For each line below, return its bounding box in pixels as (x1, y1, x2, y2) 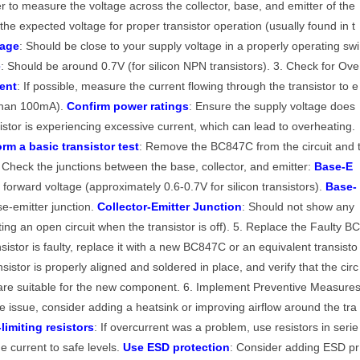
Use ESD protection (123, 341, 231, 354)
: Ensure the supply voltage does (189, 100, 356, 113)
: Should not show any (242, 200, 355, 214)
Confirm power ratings (67, 100, 190, 113)
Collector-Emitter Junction (97, 200, 243, 214)
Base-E (314, 160, 354, 174)
